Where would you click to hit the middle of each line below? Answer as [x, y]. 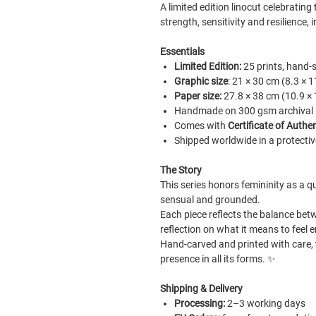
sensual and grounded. [210, 200]
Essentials [182, 52]
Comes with [201, 126]
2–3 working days [265, 304]
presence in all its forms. [214, 259]
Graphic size [201, 81]
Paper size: [198, 96]
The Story [181, 170]
